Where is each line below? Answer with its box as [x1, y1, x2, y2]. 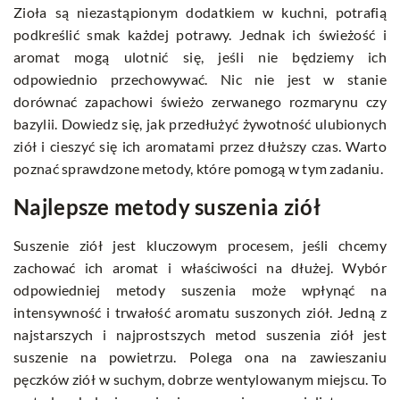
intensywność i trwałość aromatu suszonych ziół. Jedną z [13, 304, 387, 321]
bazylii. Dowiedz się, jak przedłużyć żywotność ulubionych [13, 115, 387, 133]
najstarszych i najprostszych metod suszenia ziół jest [13, 326, 387, 344]
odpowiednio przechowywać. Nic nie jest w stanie [13, 71, 387, 88]
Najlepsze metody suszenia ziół [13, 194, 321, 221]
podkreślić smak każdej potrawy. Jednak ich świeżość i [13, 26, 387, 44]
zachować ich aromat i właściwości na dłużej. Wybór [13, 259, 387, 277]
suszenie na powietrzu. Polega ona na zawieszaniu [13, 348, 387, 366]
